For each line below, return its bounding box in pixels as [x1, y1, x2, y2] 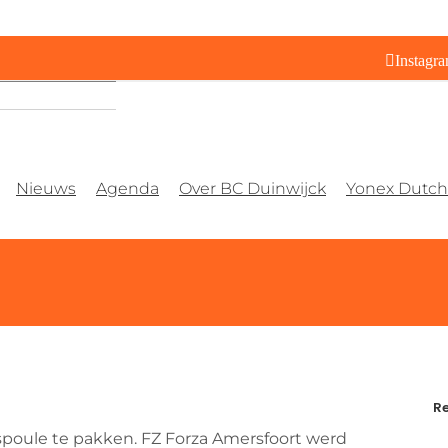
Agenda [96, 179, 159, 198]
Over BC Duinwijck [179, 179, 326, 198]
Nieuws [16, 179, 76, 198]
